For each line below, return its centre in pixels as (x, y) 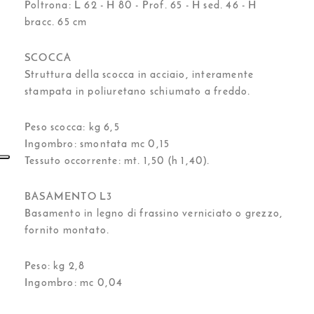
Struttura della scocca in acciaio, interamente (139, 75)
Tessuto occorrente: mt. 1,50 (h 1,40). (117, 162)
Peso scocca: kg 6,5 (72, 128)
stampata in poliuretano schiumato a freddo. (138, 92)
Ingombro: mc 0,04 (74, 284)
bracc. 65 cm (56, 23)
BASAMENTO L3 (69, 197)
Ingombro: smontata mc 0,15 (97, 145)
